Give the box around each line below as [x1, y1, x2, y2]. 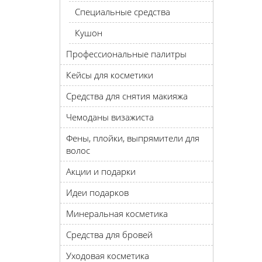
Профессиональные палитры [66, 48, 187, 60]
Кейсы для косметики [66, 69, 153, 81]
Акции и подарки [66, 166, 136, 177]
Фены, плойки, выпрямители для [66, 132, 199, 144]
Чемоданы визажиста [66, 111, 154, 123]
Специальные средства [75, 6, 170, 18]
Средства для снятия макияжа [66, 90, 188, 102]
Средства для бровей [66, 229, 153, 240]
